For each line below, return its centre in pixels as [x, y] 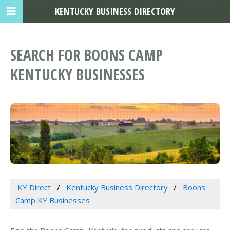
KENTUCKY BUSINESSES [78, 74]
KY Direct [34, 188]
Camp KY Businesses [53, 200]
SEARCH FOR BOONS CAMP [87, 55]
